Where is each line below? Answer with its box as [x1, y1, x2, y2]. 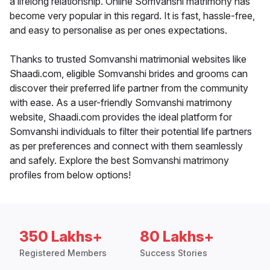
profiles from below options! [10, 169, 131, 181]
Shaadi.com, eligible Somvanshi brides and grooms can [10, 67, 248, 80]
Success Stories [140, 248, 207, 259]
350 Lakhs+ [19, 228, 102, 246]
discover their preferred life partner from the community [10, 82, 248, 95]
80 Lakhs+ [140, 228, 214, 246]
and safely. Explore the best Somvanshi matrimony [10, 154, 229, 167]
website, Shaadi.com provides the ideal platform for [10, 111, 232, 124]
